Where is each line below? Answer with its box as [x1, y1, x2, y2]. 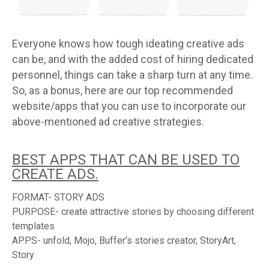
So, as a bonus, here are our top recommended [12, 84, 233, 97]
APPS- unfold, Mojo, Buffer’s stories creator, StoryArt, [12, 235, 236, 247]
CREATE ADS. [12, 166, 98, 183]
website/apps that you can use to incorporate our [12, 100, 246, 113]
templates [12, 220, 55, 232]
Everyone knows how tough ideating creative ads [12, 37, 244, 50]
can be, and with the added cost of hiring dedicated [12, 53, 253, 66]
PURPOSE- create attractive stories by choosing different [12, 206, 254, 218]
